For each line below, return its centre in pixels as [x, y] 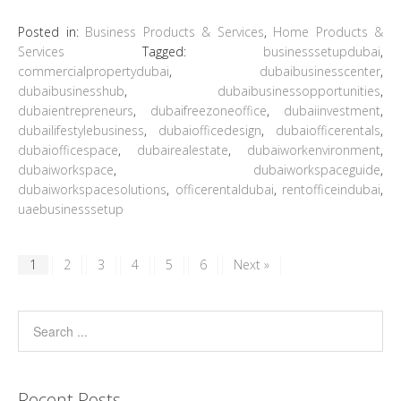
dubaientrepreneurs [76, 110]
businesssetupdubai [322, 51]
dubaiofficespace [68, 149]
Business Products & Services [175, 31]
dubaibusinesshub [71, 90]
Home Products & [328, 31]
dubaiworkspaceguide [317, 169]
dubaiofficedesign [210, 130]
